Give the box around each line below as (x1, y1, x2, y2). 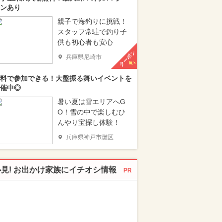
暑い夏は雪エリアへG (57, 98, 125, 106)
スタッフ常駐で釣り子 (57, 28, 127, 36)
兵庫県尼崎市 (66, 54, 102, 60)
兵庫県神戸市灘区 (66, 134, 113, 141)
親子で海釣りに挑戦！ (57, 17, 127, 25)
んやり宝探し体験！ (57, 118, 120, 126)
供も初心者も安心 (57, 38, 113, 46)
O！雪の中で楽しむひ (57, 108, 125, 116)
